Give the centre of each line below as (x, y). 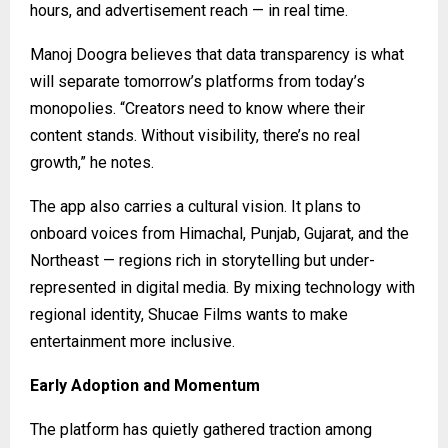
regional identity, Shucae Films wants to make (189, 314)
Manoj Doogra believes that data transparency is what (217, 54)
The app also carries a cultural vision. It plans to (195, 206)
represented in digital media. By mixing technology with (222, 287)
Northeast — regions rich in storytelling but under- (202, 260)
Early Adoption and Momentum (145, 385)
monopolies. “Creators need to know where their (197, 108)
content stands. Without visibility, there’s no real (195, 135)
